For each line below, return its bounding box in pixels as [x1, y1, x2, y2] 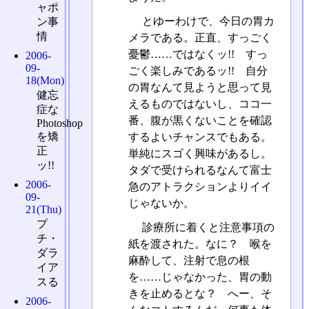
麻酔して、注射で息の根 [128, 255, 250, 267]
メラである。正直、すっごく [128, 32, 272, 44]
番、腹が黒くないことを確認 [128, 114, 272, 127]
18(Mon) [26, 74, 65, 87]
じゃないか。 [128, 197, 195, 210]
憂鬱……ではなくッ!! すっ [128, 48, 268, 61]
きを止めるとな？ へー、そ [128, 288, 272, 300]
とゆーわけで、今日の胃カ [139, 15, 275, 28]
